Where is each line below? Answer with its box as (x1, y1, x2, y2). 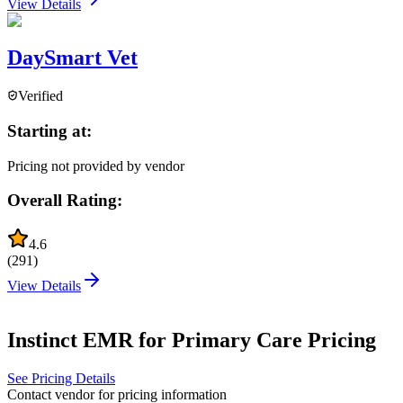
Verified (18, 88, 63, 104)
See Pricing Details (7, 371, 115, 386)
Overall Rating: (7, 191, 122, 210)
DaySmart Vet (7, 46, 138, 70)
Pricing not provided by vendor (7, 157, 184, 174)
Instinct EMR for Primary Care (7, 328, 302, 353)
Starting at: (7, 121, 92, 141)
